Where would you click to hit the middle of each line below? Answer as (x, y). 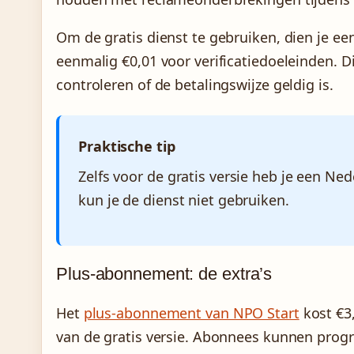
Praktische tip (127, 147)
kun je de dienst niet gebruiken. (184, 200)
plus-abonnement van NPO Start (191, 313)
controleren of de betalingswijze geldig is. (195, 85)
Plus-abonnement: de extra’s (164, 274)
